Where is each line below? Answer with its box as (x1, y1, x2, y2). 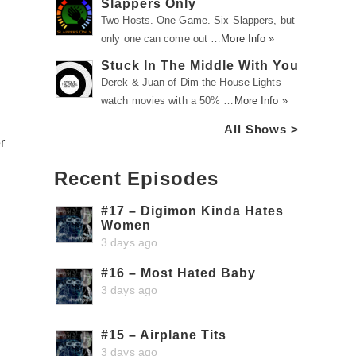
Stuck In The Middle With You (101, 59, 299, 72)
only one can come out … (101, 33, 222, 44)
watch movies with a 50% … (101, 95, 234, 106)
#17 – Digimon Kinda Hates (101, 204, 284, 218)
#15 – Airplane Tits (101, 328, 226, 342)
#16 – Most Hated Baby (101, 266, 256, 280)
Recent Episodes (54, 168, 219, 189)
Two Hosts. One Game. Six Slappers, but (101, 14, 295, 26)
